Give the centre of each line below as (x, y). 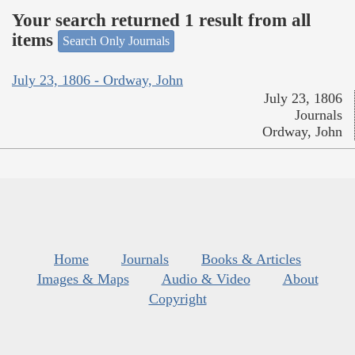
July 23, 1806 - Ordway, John (97, 80)
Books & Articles (251, 259)
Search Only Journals (116, 41)
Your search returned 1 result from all (161, 20)
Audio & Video (206, 279)
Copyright (177, 298)
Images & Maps (83, 279)
